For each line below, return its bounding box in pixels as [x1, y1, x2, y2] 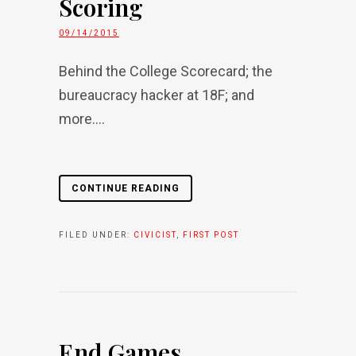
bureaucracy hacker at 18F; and [59, 87, 254, 103]
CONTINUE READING [72, 183, 180, 194]
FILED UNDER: [59, 230, 133, 239]
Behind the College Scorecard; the [59, 63, 273, 79]
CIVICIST [133, 230, 176, 239]
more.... [59, 110, 105, 127]
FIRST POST [183, 230, 239, 239]
